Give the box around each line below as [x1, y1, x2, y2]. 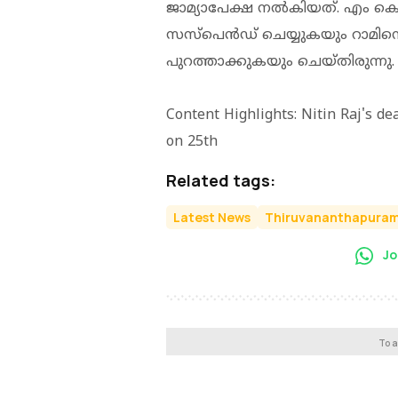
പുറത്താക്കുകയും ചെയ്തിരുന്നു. [166, 52, 394, 71]
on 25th [166, 132, 218, 151]
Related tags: [166, 169, 275, 191]
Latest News [173, 208, 251, 226]
